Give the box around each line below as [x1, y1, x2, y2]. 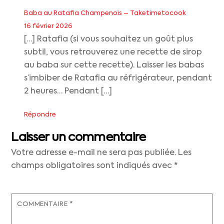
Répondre [24, 111, 56, 118]
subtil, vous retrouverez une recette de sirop [24, 48, 202, 57]
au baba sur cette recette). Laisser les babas [24, 61, 204, 70]
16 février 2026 [24, 23, 72, 30]
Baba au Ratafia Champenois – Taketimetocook [24, 10, 186, 17]
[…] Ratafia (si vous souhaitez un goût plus [24, 35, 193, 44]
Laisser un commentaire [11, 131, 146, 143]
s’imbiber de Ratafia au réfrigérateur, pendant [24, 74, 212, 83]
